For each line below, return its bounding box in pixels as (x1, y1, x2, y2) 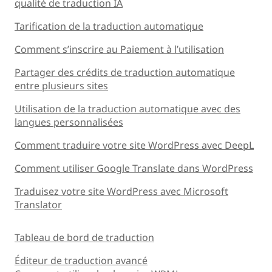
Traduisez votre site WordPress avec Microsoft (15, 184, 228, 198)
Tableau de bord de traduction (15, 230, 154, 244)
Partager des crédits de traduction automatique (15, 65, 235, 79)
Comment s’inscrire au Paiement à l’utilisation (15, 42, 224, 56)
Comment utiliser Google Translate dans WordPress (15, 161, 253, 175)
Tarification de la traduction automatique (15, 19, 203, 33)
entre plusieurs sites (15, 78, 108, 92)
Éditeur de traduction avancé (15, 253, 148, 267)
